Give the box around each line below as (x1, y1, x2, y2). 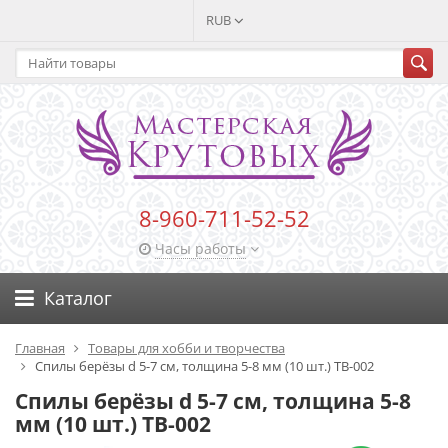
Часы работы (154, 239, 246, 258)
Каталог (44, 286, 112, 310)
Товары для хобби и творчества (88, 339, 285, 357)
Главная (15, 339, 65, 357)
